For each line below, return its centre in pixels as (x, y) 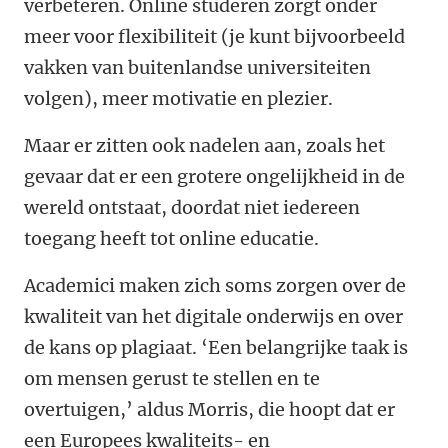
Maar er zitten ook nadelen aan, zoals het (204, 146)
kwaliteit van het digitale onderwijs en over (213, 317)
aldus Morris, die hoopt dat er (264, 410)
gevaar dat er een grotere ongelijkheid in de (214, 177)
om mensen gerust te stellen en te (172, 379)
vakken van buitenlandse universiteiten (197, 68)
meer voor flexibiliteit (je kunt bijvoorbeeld (214, 37)
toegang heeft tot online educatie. (171, 239)
